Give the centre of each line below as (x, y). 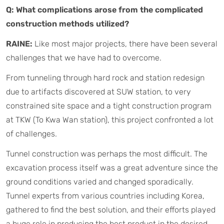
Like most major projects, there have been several (125, 43)
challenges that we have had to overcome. (84, 57)
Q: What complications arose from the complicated (104, 9)
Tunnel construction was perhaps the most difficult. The (107, 153)
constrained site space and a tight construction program (109, 105)
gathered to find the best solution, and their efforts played (111, 209)
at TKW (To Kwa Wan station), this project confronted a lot (110, 119)
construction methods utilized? (67, 23)
